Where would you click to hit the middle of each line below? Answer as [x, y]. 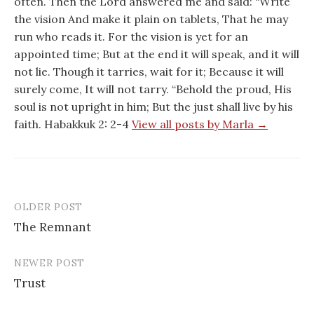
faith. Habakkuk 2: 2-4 [73, 124]
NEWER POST [49, 262]
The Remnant [53, 227]
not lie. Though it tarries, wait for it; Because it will [149, 71]
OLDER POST [48, 206]
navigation [56, 236]
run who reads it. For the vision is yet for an [131, 36]
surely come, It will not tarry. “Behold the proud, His [153, 89]
